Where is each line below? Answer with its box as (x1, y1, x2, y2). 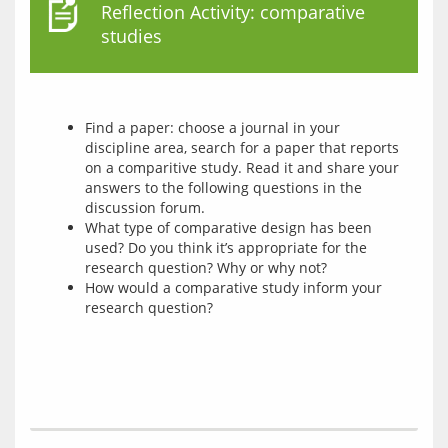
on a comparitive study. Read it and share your (85, 158, 399, 177)
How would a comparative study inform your (85, 278, 382, 297)
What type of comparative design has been (85, 218, 372, 237)
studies (101, 24, 162, 48)
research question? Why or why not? (85, 258, 327, 277)
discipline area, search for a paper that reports (85, 138, 399, 157)
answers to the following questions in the (85, 178, 362, 197)
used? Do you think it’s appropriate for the (85, 238, 367, 257)
